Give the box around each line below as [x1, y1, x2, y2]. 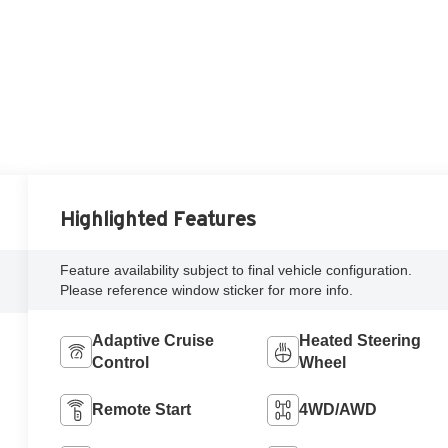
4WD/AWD [298, 400, 377, 418]
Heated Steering [298, 331, 421, 349]
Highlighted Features [60, 207, 257, 230]
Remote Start [92, 400, 192, 418]
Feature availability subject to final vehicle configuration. [60, 261, 413, 278]
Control [92, 353, 150, 371]
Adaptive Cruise [92, 331, 215, 349]
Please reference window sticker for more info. [60, 281, 354, 298]
